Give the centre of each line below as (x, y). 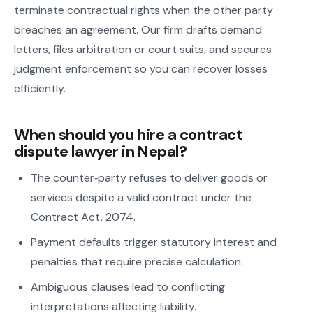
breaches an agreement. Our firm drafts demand (138, 30)
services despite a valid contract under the (141, 198)
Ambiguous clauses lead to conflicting (128, 287)
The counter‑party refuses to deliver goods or (149, 178)
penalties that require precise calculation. (137, 262)
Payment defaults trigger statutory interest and (154, 242)
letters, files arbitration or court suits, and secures (143, 50)
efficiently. (40, 89)
